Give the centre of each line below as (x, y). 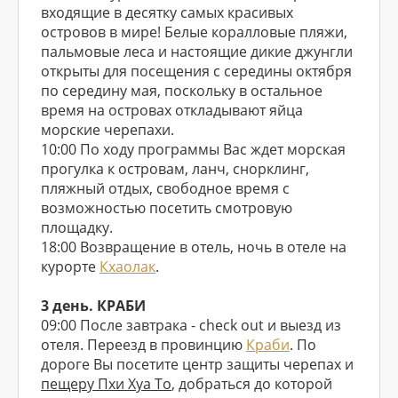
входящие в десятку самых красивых (167, 12)
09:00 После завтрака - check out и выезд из (191, 325)
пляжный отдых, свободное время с (165, 188)
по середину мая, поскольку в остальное (182, 91)
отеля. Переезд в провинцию (143, 345)
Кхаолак (127, 267)
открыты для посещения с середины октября (196, 71)
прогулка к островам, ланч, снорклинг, (175, 169)
